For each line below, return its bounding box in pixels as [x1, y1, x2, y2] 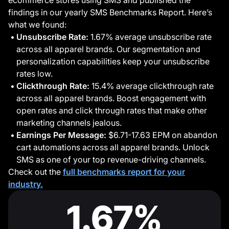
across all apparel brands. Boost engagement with [16, 93, 206, 104]
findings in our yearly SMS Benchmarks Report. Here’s [8, 7, 212, 18]
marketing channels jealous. [16, 118, 122, 128]
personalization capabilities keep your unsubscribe [16, 56, 210, 67]
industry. [8, 179, 43, 190]
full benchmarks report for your [63, 167, 185, 177]
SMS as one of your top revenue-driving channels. [16, 154, 206, 165]
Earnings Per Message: [16, 130, 106, 141]
